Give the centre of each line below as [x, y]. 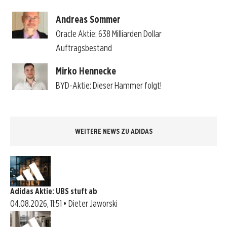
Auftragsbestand [84, 48]
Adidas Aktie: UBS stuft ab [54, 191]
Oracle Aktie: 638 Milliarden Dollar [108, 34]
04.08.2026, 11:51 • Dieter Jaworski [64, 203]
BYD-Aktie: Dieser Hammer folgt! [108, 86]
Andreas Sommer [88, 20]
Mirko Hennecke [86, 71]
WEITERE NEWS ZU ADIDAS [113, 131]
